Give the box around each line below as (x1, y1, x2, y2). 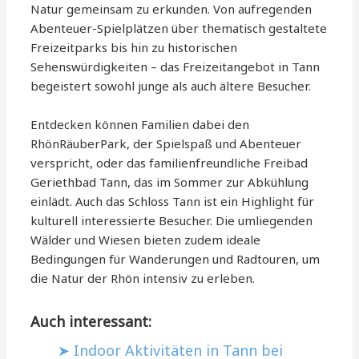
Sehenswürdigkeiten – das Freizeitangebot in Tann (30, 58, 321, 75)
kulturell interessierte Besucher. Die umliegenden (30, 212, 313, 228)
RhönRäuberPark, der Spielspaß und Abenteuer (30, 135, 302, 151)
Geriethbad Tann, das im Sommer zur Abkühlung (30, 173, 309, 190)
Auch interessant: (30, 311, 152, 331)
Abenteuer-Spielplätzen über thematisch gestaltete (30, 19, 328, 36)
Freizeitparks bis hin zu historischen (30, 38, 238, 55)
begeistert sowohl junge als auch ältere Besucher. (30, 77, 312, 94)
